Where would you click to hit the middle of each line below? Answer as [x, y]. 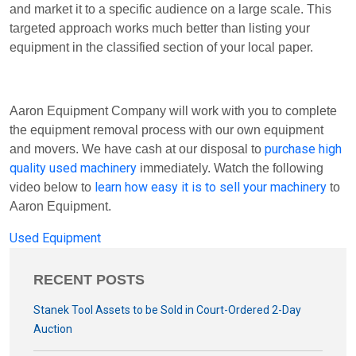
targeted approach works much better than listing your [160, 28]
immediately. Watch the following [230, 168]
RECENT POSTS [89, 280]
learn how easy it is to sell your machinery [211, 187]
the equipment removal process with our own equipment [166, 130]
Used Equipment [55, 238]
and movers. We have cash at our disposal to [137, 149]
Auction [53, 329]
